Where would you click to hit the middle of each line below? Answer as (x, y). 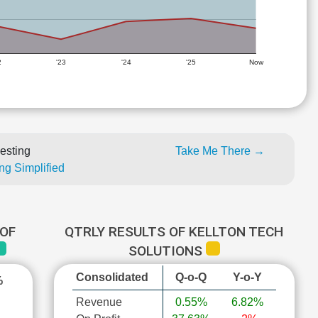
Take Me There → (220, 151)
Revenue (99, 302)
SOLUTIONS (167, 251)
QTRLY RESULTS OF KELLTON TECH (174, 232)
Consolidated (112, 277)
